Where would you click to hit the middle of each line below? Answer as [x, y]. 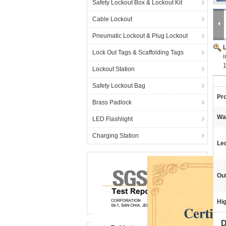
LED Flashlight [112, 119]
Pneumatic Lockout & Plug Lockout [140, 36]
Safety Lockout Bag [119, 86]
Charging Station [116, 136]
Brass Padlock [112, 102]
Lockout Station [114, 69]
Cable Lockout [112, 19]
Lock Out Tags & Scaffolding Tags [138, 52]
